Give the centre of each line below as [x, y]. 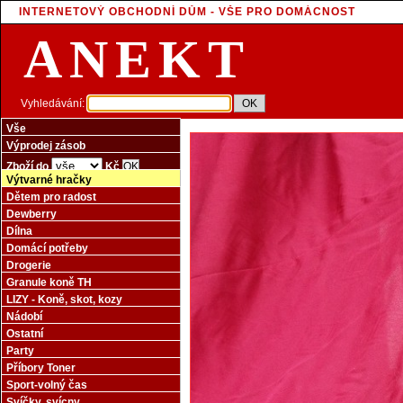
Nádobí [24, 317]
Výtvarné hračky [49, 180]
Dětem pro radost [51, 197]
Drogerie [29, 265]
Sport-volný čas [47, 385]
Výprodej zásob [46, 146]
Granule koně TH [49, 282]
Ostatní [25, 334]
